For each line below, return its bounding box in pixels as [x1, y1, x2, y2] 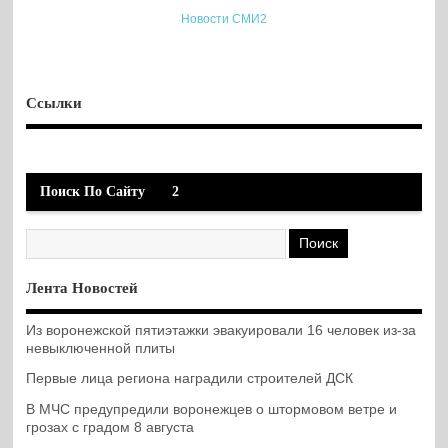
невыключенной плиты [26, 341, 176, 357]
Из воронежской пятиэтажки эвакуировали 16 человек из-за [26, 323, 417, 339]
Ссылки [26, 95, 83, 111]
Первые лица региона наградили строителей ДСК [26, 371, 354, 387]
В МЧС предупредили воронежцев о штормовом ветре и [26, 401, 398, 417]
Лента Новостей [26, 279, 139, 296]
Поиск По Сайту [39, 183, 145, 199]
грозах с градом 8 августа [26, 419, 195, 435]
